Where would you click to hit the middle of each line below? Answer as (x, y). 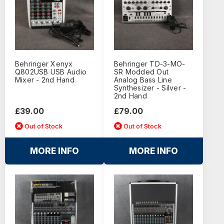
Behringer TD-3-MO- (149, 64)
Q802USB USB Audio (51, 72)
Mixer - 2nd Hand (44, 80)
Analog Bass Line (143, 80)
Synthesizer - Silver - (150, 88)
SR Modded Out (141, 72)
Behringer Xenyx (44, 64)
